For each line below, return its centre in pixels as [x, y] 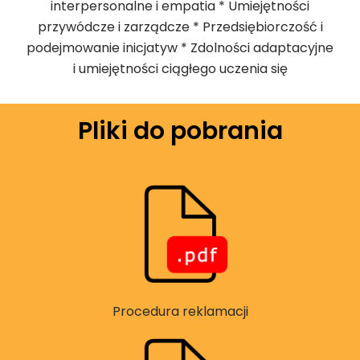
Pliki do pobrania [180, 131]
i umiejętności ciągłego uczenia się [180, 68]
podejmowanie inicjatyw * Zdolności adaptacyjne [180, 47]
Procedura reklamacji [180, 312]
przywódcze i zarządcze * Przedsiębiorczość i [180, 27]
